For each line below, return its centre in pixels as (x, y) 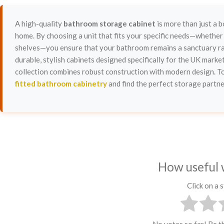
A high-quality (39, 24)
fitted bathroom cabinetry (61, 84)
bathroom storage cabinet (109, 24)
